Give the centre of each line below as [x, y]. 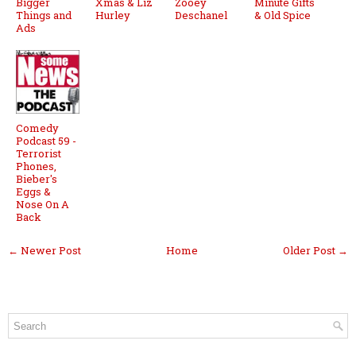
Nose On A [43, 205]
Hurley [113, 15]
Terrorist [39, 154]
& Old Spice [282, 15]
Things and [44, 15]
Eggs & [33, 192]
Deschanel [201, 15]
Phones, [36, 166]
